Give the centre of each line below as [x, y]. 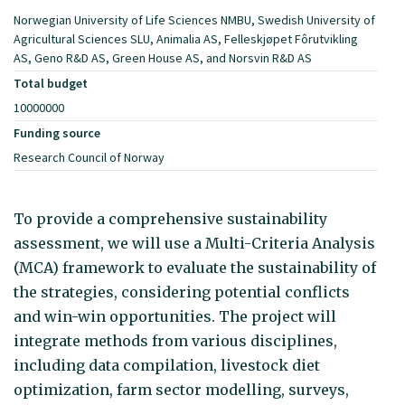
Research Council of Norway [89, 157]
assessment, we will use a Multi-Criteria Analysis [194, 243]
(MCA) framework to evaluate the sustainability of [195, 267]
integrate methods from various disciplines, [175, 340]
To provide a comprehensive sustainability [170, 218]
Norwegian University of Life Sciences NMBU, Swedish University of [194, 19]
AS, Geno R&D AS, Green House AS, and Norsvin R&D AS [163, 57]
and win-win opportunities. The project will [175, 316]
